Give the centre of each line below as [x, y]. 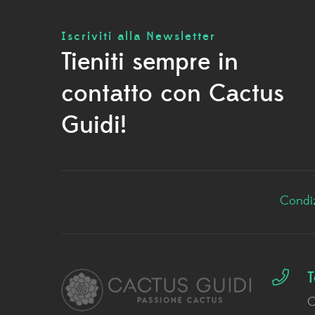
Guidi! [94, 126]
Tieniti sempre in [150, 63]
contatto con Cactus [173, 94]
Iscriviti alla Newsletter [139, 37]
